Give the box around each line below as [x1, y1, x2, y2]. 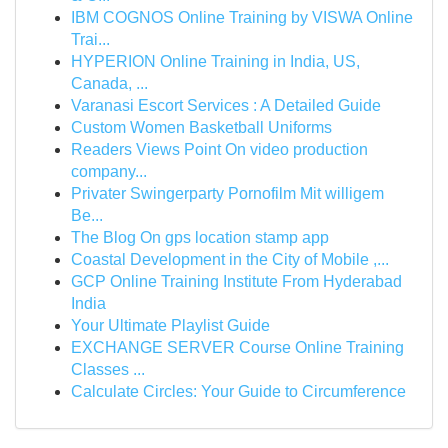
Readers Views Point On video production [71, 141, 368, 158]
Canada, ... [71, 75, 148, 92]
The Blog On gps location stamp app [71, 229, 329, 246]
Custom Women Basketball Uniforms [71, 119, 332, 136]
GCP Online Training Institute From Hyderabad [71, 273, 402, 290]
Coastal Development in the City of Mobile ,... [71, 251, 389, 268]
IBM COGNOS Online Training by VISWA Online [71, 9, 413, 26]
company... [71, 163, 147, 180]
